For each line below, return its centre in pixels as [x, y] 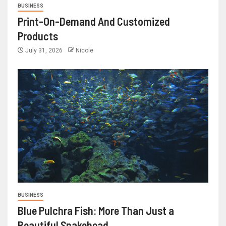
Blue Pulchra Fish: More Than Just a [96, 211]
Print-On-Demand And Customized [94, 21]
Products [38, 36]
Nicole [84, 51]
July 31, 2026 [44, 51]
